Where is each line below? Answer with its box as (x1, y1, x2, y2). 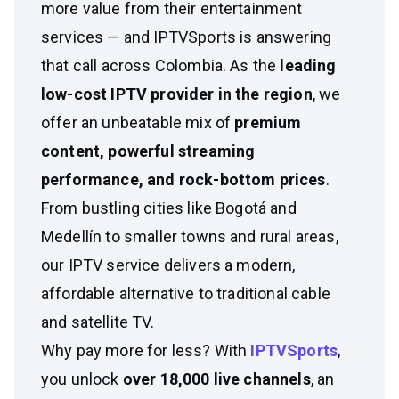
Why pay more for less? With (41, 341, 251, 360)
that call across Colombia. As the (41, 56, 281, 75)
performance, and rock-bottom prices (41, 170, 326, 189)
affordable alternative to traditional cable (41, 284, 330, 303)
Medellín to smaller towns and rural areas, (41, 227, 338, 246)
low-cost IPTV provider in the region (41, 85, 313, 103)
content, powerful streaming (41, 142, 256, 160)
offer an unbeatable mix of (41, 113, 235, 132)
